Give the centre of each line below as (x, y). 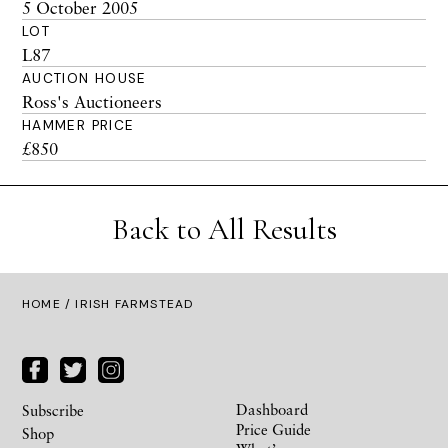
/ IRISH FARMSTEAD (127, 304)
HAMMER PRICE (78, 125)
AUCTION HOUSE (84, 78)
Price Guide (273, 428)
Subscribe (53, 409)
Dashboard (272, 408)
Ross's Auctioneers (92, 101)
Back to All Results (224, 229)
